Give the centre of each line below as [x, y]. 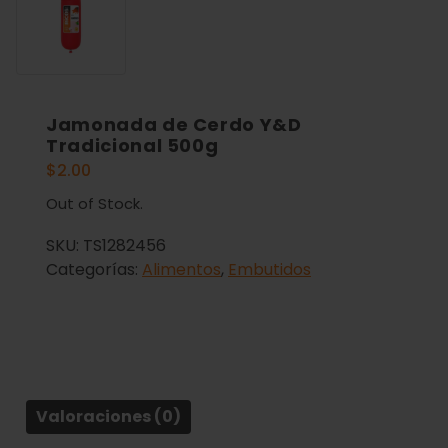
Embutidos [269, 270]
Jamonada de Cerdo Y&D [174, 124]
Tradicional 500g [132, 145]
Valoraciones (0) [108, 417]
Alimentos [181, 270]
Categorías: [94, 270]
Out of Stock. [94, 204]
